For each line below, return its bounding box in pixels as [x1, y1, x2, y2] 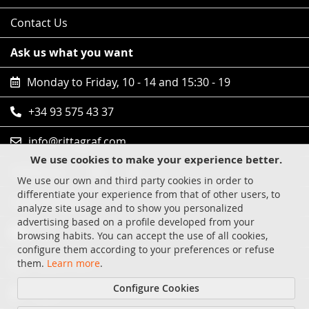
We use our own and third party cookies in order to [17, 174, 253, 187]
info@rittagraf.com [28, 134, 126, 150]
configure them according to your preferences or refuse [17, 243, 275, 256]
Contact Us [10, 15, 68, 31]
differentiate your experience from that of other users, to [17, 188, 280, 201]
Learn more [47, 257, 100, 270]
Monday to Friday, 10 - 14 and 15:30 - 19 [27, 74, 230, 90]
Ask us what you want [10, 45, 133, 61]
